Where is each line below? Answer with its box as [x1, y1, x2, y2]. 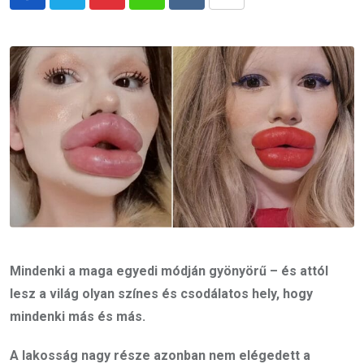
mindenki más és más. [10, 309, 145, 325]
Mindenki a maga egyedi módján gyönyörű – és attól [10, 263, 328, 279]
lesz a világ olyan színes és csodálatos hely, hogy [10, 286, 313, 302]
